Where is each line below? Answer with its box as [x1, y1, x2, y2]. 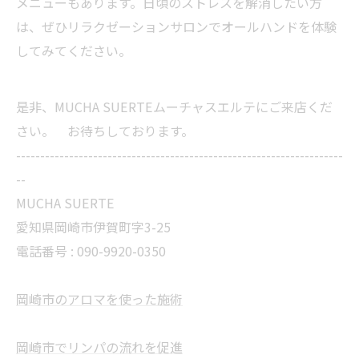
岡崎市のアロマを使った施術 [16, 289, 183, 309]
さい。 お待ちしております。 [16, 121, 194, 140]
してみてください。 [16, 41, 131, 60]
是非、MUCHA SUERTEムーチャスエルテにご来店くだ [16, 97, 333, 116]
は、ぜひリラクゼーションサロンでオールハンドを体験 [16, 17, 337, 36]
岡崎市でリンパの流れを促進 [16, 337, 183, 357]
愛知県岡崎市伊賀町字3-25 [16, 217, 171, 236]
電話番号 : [16, 241, 77, 260]
